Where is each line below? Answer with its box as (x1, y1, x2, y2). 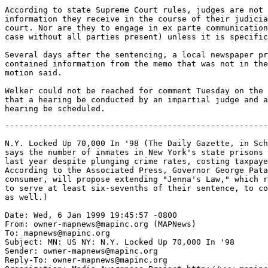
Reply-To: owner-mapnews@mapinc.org (5, 255, 167, 264)
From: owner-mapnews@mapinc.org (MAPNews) (5, 220, 196, 229)
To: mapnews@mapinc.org (5, 229, 110, 237)
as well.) (5, 193, 48, 202)
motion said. (5, 68, 62, 77)
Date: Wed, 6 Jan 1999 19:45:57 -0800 (5, 211, 177, 220)
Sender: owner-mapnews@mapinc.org (5, 246, 158, 255)
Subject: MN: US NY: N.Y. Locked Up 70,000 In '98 (5, 237, 234, 246)
